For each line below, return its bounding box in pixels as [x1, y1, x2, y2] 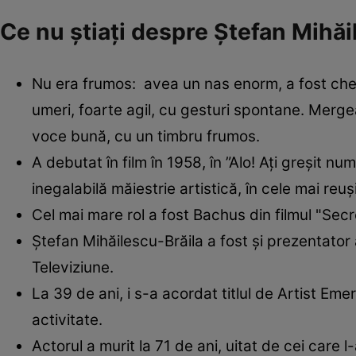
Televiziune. [32, 257, 114, 277]
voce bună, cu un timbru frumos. [32, 126, 260, 145]
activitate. [32, 310, 103, 329]
